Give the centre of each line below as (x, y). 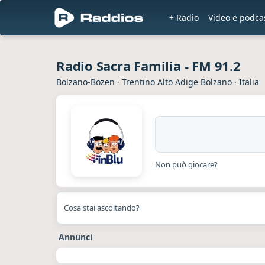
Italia (249, 82)
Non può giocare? (186, 164)
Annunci (75, 237)
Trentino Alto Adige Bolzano (177, 82)
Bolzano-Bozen (85, 82)
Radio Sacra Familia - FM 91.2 (148, 66)
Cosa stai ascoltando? (102, 208)
